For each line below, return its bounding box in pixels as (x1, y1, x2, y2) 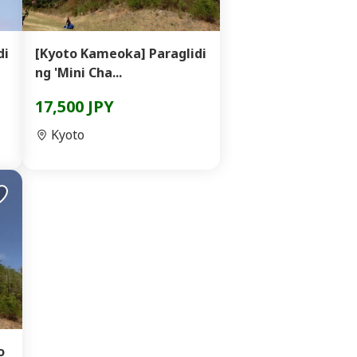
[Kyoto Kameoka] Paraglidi (35, 45, 206, 62)
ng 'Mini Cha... (35, 64, 122, 81)
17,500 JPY (35, 96, 114, 117)
